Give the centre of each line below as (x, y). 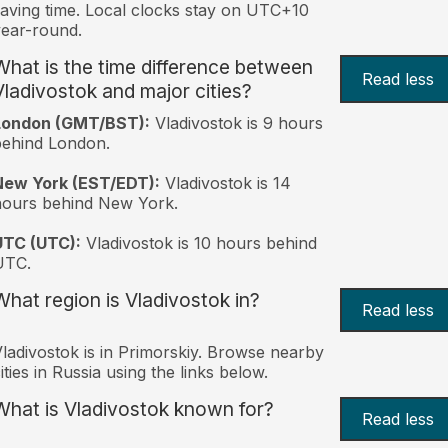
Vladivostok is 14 (225, 182)
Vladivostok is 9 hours (236, 122)
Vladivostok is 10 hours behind (198, 242)
